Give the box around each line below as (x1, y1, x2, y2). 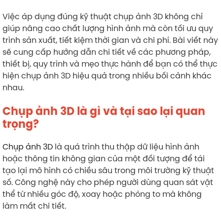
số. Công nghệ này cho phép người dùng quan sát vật (2, 177, 213, 187)
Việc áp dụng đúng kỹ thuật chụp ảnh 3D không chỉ (2, 11, 203, 22)
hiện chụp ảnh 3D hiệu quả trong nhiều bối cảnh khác (2, 70, 212, 81)
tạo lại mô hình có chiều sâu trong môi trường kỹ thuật (2, 165, 214, 176)
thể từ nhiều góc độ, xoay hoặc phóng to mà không (2, 188, 202, 199)
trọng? (2, 117, 39, 131)
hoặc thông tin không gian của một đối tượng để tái (2, 153, 205, 164)
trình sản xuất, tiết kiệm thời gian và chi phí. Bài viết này (2, 35, 218, 45)
